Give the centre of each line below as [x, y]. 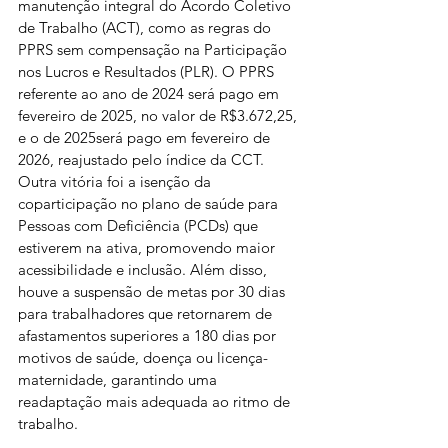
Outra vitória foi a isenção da [116, 181]
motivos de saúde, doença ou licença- [143, 357]
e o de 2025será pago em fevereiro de [146, 137]
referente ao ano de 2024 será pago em [150, 93]
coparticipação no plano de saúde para [150, 203]
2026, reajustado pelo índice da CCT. [143, 159]
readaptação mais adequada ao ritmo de [156, 401]
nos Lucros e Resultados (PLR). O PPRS [148, 71]
